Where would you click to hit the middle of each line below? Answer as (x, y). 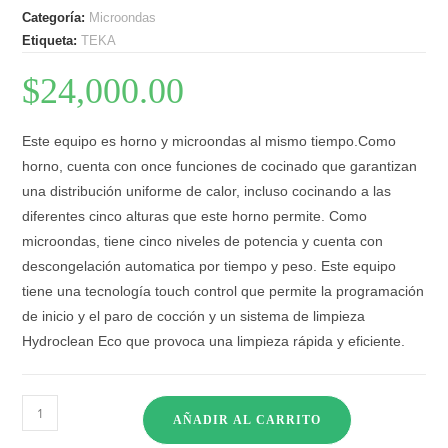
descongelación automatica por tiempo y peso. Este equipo (209, 266)
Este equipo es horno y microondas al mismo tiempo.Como (209, 141)
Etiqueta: (52, 40)
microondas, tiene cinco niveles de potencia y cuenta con (203, 241)
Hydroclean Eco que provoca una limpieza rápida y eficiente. (214, 341)
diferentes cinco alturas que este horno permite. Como (195, 216)
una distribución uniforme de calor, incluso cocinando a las (207, 191)
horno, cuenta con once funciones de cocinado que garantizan (220, 166)
